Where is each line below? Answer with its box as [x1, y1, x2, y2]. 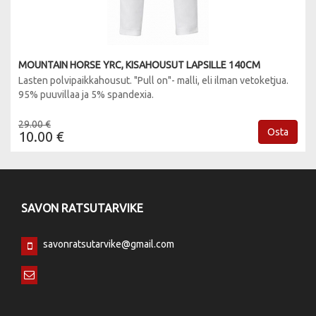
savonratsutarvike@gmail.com [43, 238, 174, 250]
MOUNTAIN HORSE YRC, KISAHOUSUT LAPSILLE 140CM [18, 59, 260, 71]
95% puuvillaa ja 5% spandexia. [18, 89, 154, 100]
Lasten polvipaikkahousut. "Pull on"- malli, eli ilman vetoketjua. [18, 75, 288, 86]
